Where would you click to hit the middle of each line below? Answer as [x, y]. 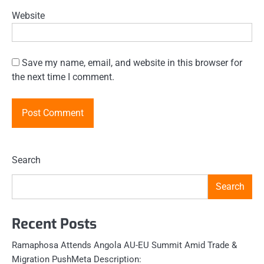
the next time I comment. [63, 77]
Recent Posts [54, 224]
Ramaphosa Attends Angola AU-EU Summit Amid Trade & [124, 245]
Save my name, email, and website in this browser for [132, 63]
